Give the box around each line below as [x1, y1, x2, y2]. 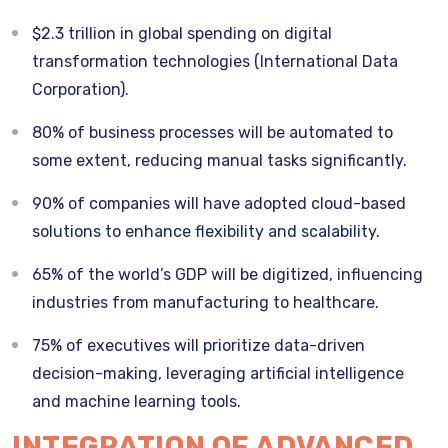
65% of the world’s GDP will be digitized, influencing [32, 265, 423, 284]
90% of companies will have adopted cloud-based [32, 194, 406, 213]
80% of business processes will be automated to [32, 123, 393, 142]
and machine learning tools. [32, 392, 245, 411]
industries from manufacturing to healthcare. [32, 293, 383, 312]
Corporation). [32, 80, 133, 99]
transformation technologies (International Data [32, 52, 398, 71]
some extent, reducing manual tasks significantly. [32, 151, 411, 170]
